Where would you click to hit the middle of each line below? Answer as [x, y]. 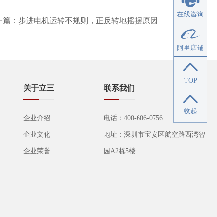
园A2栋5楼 [119, 151]
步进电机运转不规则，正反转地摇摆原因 [88, 21]
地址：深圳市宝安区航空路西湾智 [154, 134]
